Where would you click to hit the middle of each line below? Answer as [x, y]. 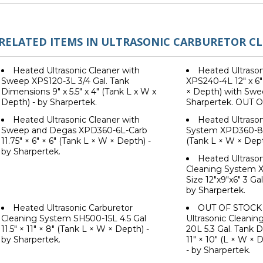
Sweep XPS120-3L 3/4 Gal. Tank [65, 81]
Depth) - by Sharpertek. [49, 102]
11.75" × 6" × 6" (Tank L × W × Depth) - [76, 141]
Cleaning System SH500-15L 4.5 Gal [74, 219]
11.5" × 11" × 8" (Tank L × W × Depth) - [75, 229]
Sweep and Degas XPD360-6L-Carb [74, 131]
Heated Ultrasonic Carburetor [73, 208]
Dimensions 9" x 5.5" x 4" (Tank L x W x [79, 92]
